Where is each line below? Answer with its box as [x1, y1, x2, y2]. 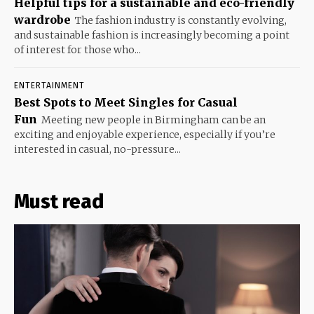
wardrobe [14, 13, 71, 27]
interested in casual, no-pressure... [14, 143, 181, 156]
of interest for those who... [14, 43, 141, 57]
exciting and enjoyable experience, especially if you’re [14, 128, 275, 142]
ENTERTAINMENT [14, 81, 85, 91]
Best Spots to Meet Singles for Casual [14, 95, 238, 110]
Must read [14, 190, 104, 214]
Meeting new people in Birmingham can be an [41, 114, 266, 127]
